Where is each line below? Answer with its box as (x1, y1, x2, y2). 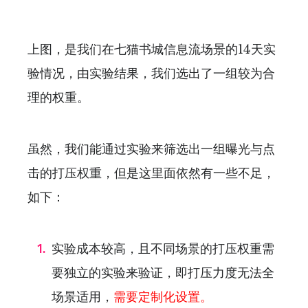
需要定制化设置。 (113, 289, 212, 305)
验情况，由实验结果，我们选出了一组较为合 (27, 65, 275, 81)
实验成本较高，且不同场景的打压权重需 (52, 241, 274, 256)
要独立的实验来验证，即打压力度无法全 (52, 265, 274, 280)
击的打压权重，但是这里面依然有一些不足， (27, 165, 275, 181)
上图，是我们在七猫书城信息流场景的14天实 (27, 41, 276, 57)
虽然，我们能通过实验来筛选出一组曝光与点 (27, 141, 275, 157)
